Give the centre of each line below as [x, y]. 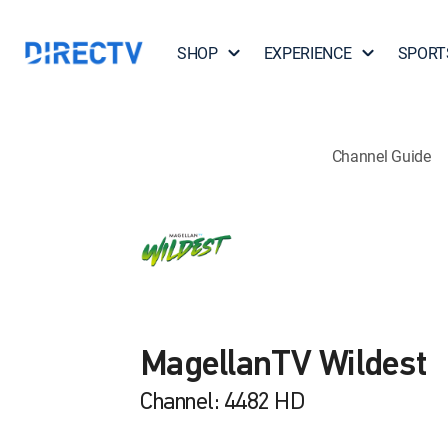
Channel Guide [381, 155]
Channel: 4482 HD [222, 403]
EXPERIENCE [307, 53]
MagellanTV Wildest [283, 366]
